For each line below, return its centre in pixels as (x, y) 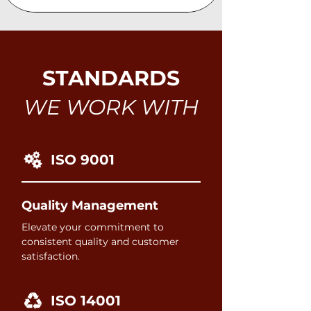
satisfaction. (51, 256)
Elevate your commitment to (93, 227)
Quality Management (90, 205)
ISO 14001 (86, 301)
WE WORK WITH (111, 107)
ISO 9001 (83, 160)
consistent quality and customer (100, 242)
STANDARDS (111, 78)
